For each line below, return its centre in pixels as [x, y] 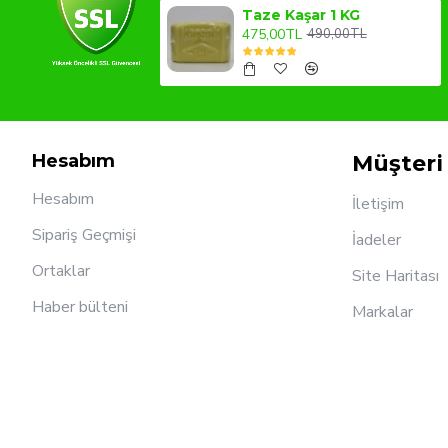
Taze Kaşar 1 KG [300, 14]
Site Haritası [395, 275]
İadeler [376, 239]
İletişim [378, 203]
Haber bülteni [80, 306]
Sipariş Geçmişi [84, 234]
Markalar [382, 311]
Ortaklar [61, 270]
